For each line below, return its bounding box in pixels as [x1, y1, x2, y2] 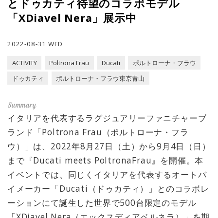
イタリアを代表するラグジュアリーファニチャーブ [7, 111, 207, 124]
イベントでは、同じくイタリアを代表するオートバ [7, 168, 207, 180]
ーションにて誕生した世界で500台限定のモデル [7, 196, 197, 208]
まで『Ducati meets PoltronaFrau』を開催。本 [7, 154, 204, 166]
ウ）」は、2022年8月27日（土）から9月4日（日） [7, 140, 211, 152]
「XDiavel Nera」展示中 [7, 11, 137, 25]
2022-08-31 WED [7, 39, 63, 49]
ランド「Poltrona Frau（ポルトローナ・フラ [7, 126, 189, 138]
